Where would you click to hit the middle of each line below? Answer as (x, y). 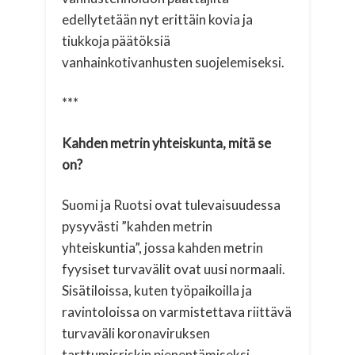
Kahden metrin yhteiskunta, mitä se (167, 143)
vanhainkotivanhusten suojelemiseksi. (174, 62)
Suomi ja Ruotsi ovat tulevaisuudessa (172, 204)
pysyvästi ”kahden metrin (137, 226)
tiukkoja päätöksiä (116, 40)
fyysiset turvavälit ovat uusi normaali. (174, 269)
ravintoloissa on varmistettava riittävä (177, 311)
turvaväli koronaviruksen (136, 333)
